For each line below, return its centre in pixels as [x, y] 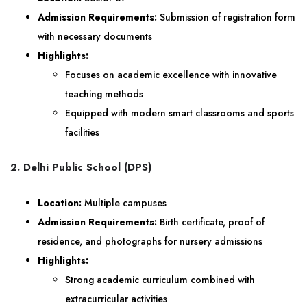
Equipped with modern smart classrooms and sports [180, 113]
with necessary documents [95, 36]
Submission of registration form [226, 17]
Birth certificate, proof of [211, 222]
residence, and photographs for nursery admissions [150, 241]
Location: [60, 203]
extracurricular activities [116, 299]
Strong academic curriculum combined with [160, 280]
